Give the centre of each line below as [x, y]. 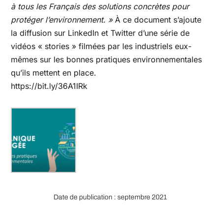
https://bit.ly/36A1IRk [49, 86]
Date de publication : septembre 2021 [110, 197]
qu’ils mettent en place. [54, 73]
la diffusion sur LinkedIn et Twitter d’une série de [100, 33]
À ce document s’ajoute [157, 20]
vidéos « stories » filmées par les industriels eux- [101, 46]
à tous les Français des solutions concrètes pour [100, 7]
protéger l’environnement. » [62, 20]
